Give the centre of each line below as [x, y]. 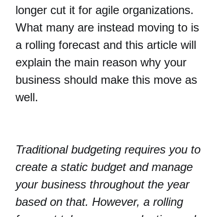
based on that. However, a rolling [99, 202]
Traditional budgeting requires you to [108, 149]
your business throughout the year [102, 184]
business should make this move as [106, 80]
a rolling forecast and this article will [106, 45]
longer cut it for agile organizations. [105, 10]
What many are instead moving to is [107, 27]
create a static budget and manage [104, 167]
